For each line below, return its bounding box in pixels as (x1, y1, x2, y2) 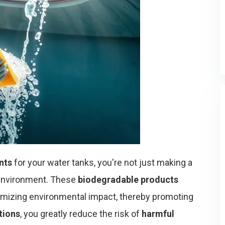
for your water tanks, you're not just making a (12, 157, 192, 168)
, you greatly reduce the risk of (20, 208, 142, 219)
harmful (142, 208, 174, 219)
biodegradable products (78, 174, 178, 185)
